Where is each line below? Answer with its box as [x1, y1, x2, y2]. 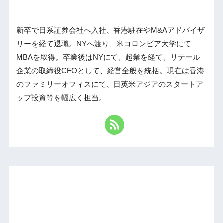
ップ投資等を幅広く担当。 [16, 93, 106, 102]
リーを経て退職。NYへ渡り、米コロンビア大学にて [16, 39, 191, 48]
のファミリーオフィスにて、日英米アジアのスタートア [16, 80, 203, 88]
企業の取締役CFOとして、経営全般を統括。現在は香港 [16, 66, 204, 75]
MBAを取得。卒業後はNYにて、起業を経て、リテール [16, 53, 200, 61]
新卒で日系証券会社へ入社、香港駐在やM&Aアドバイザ [16, 26, 205, 34]
